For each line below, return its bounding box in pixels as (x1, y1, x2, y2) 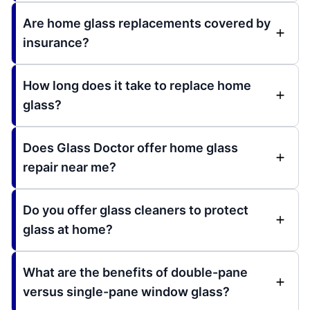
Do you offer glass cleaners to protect (23, 203, 248, 218)
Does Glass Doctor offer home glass (23, 140, 238, 156)
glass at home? (23, 222, 113, 237)
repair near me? (23, 160, 116, 175)
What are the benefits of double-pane (23, 265, 248, 280)
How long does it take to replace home (23, 78, 251, 93)
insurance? (23, 35, 89, 51)
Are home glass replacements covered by (23, 16, 271, 31)
